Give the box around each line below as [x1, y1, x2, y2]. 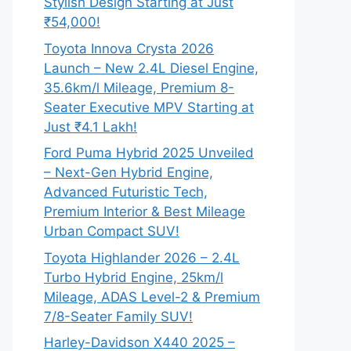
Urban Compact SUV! [44, 223, 179, 239]
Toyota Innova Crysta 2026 [44, 40, 214, 56]
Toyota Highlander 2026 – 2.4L [44, 249, 240, 266]
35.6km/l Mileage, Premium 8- [44, 79, 234, 96]
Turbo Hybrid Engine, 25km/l [44, 269, 223, 285]
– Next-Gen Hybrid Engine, [44, 165, 213, 180]
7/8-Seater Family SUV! [44, 308, 193, 324]
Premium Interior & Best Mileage [44, 204, 245, 219]
